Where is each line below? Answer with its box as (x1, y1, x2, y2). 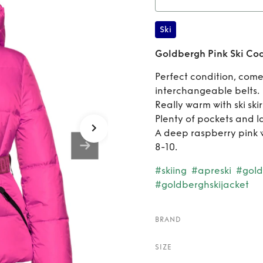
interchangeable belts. (155, 85, 259, 96)
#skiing (155, 165, 187, 176)
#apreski (191, 165, 231, 176)
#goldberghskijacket (155, 179, 249, 190)
